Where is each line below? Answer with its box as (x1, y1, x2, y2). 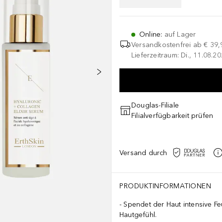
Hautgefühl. (119, 211, 157, 219)
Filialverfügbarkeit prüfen (131, 111, 214, 120)
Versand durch (119, 148, 167, 157)
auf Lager (164, 30, 196, 39)
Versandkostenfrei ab (131, 41, 202, 49)
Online (139, 30, 161, 39)
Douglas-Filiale (131, 101, 179, 110)
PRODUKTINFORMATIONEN (119, 182, 211, 190)
